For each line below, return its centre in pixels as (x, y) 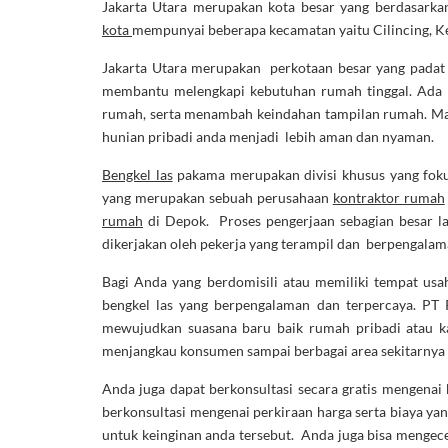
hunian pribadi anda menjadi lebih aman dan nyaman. (269, 136)
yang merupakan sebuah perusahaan (217, 197)
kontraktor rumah (388, 197)
